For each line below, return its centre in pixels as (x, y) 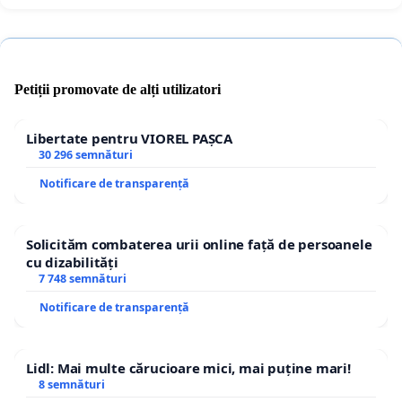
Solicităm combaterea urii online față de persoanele (199, 245)
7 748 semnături (82, 279)
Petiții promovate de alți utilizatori (118, 90)
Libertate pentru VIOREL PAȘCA (129, 139)
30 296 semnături (85, 155)
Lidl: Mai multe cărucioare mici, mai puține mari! (188, 368)
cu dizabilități (72, 262)
